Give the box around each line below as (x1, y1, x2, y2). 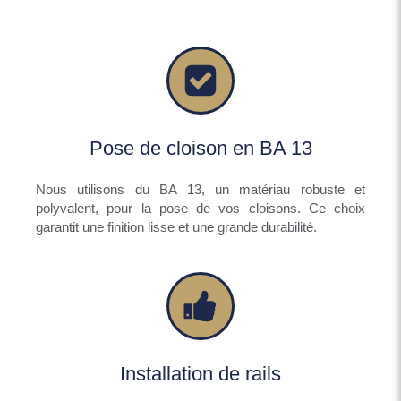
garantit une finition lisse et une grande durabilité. (36, 218, 317, 235)
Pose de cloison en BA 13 (89, 136, 312, 159)
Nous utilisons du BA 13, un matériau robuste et (36, 181, 365, 197)
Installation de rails (120, 362, 281, 385)
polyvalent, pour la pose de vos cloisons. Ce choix (36, 200, 365, 216)
